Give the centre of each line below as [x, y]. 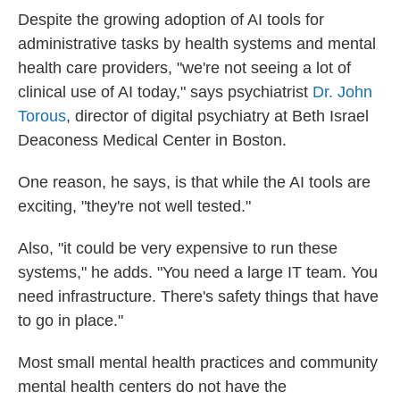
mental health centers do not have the [152, 387]
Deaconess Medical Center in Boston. [152, 140]
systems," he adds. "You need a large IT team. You [198, 272]
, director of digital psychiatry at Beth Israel [217, 116]
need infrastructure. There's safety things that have [198, 296]
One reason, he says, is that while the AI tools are [194, 182]
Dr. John [342, 92]
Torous [42, 116]
